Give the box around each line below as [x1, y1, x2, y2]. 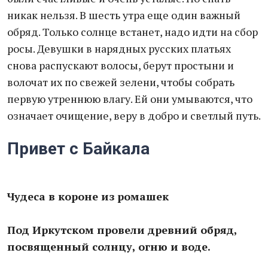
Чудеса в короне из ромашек [7, 189, 169, 203]
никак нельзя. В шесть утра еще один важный [7, 8, 240, 22]
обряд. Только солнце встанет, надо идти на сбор [7, 25, 258, 39]
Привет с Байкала [7, 139, 150, 159]
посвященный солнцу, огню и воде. [7, 239, 211, 254]
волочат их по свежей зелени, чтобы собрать [7, 75, 234, 89]
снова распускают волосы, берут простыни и [7, 58, 234, 72]
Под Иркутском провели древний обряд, [7, 223, 237, 237]
